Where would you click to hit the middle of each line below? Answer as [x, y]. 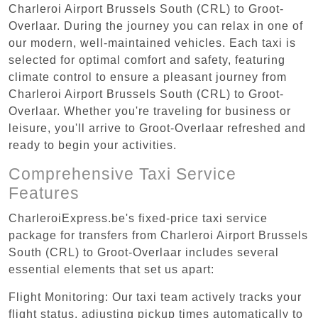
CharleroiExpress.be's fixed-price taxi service [138, 218]
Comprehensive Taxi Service [122, 174]
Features [44, 193]
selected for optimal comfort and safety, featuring [147, 60]
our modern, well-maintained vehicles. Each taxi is [152, 43]
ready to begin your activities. [93, 145]
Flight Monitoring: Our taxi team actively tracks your [155, 297]
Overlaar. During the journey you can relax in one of [156, 26]
